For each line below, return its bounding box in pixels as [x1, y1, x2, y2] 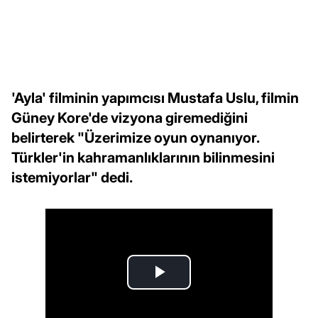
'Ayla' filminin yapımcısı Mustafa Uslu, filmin [11, 89, 299, 106]
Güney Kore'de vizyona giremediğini [11, 109, 248, 126]
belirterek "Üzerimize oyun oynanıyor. [11, 128, 259, 146]
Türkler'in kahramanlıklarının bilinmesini [11, 148, 275, 166]
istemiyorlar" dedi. [11, 168, 133, 186]
